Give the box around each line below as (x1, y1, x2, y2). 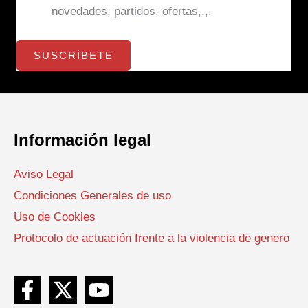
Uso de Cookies (14, 210, 96, 224)
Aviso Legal (14, 168, 74, 181)
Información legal (14, 130, 151, 149)
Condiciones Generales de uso (14, 189, 171, 203)
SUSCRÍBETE (34, 49, 113, 61)
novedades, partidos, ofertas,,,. (52, 5, 212, 19)
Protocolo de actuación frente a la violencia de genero (14, 232, 289, 245)
